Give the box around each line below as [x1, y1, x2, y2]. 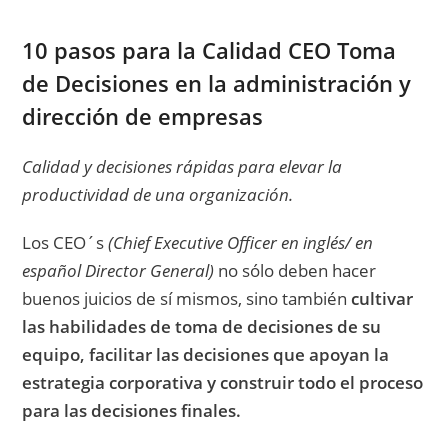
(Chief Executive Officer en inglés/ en [108, 230, 374, 254]
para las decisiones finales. [22, 398, 242, 422]
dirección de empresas [22, 100, 264, 132]
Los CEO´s [22, 230, 109, 254]
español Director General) [22, 258, 215, 282]
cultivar [351, 286, 414, 310]
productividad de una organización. [22, 182, 294, 206]
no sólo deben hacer [214, 258, 377, 282]
